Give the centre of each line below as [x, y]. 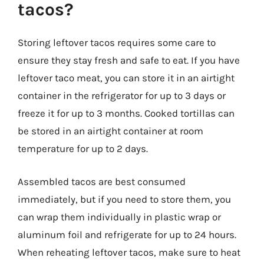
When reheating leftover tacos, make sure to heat [129, 252]
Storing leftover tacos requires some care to [117, 42]
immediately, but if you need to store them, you [124, 199]
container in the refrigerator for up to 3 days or [122, 95]
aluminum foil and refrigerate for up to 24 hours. [127, 234]
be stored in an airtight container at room [110, 131]
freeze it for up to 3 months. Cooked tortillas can [126, 113]
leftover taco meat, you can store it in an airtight [126, 78]
